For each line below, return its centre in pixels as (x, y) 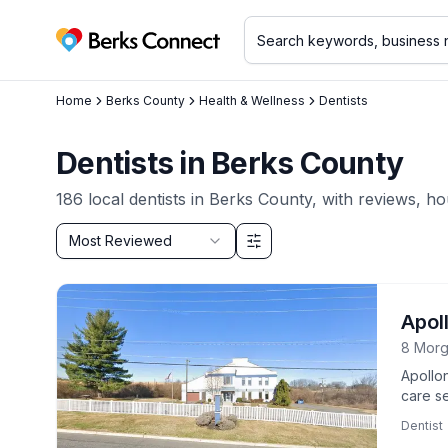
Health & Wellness (252, 100)
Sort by (83, 234)
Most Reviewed (120, 240)
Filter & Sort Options (125, 258)
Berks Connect (111, 50)
